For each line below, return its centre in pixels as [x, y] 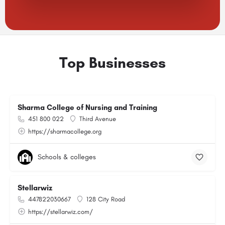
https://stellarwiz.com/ [61, 212]
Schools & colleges [67, 157]
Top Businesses [113, 63]
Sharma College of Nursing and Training [87, 107]
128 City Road [106, 199]
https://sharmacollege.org [65, 131]
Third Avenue [98, 119]
